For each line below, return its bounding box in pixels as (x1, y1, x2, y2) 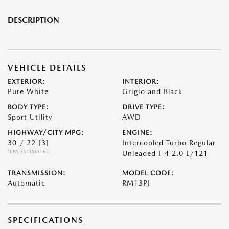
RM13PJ (122, 179, 150, 188)
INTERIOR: (122, 78, 159, 86)
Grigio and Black (122, 87, 182, 96)
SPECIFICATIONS (8, 215, 83, 225)
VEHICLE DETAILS (8, 63, 86, 73)
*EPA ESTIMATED (8, 149, 50, 155)
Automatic (8, 179, 45, 188)
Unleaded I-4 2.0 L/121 (122, 149, 208, 158)
